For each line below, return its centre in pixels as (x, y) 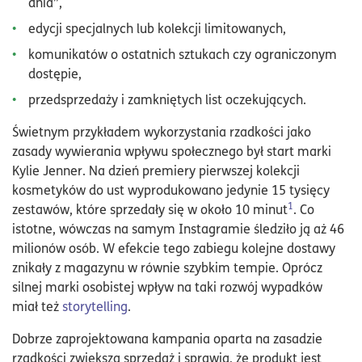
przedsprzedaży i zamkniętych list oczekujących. (167, 99)
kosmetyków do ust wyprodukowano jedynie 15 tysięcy (171, 189)
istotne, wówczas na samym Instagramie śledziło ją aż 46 (178, 228)
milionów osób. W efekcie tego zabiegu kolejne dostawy (174, 248)
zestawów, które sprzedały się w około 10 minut (150, 209)
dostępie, (55, 73)
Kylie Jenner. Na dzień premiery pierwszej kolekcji (156, 170)
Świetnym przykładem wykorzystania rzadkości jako (162, 131)
